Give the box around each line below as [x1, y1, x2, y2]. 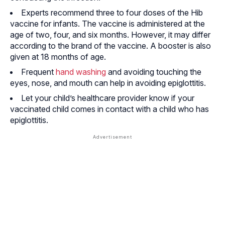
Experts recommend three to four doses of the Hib [21, 8, 203, 18]
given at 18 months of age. [10, 52, 106, 62]
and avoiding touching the [106, 67, 201, 77]
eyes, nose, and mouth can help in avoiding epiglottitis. [10, 78, 206, 88]
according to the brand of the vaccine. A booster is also [10, 41, 211, 51]
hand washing [56, 67, 106, 77]
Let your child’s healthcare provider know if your [21, 93, 194, 103]
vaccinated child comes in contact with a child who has [10, 104, 209, 115]
